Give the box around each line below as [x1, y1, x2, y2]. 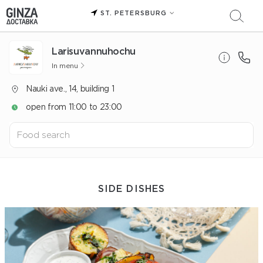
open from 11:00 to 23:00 [26, 102, 122, 112]
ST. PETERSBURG [100, 9, 167, 16]
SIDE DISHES [97, 183, 166, 194]
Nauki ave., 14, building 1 [26, 84, 114, 93]
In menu [52, 61, 78, 69]
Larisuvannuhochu [52, 45, 136, 56]
